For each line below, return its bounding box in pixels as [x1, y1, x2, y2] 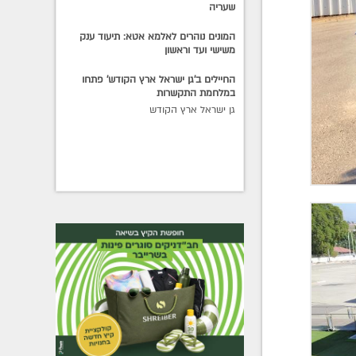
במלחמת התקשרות [157, 86, 236, 99]
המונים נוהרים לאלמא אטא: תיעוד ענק [79, 29, 236, 43]
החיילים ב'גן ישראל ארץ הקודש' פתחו [82, 72, 236, 86]
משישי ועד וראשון [164, 43, 236, 56]
